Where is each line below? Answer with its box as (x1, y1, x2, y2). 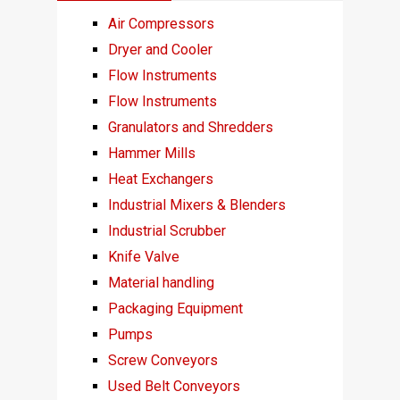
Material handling (107, 273, 214, 291)
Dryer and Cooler (107, 40, 212, 58)
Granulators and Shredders (107, 118, 273, 136)
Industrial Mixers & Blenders (107, 196, 286, 213)
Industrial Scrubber (107, 221, 226, 239)
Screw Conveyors (107, 351, 218, 369)
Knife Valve (107, 247, 179, 265)
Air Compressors (107, 14, 214, 32)
